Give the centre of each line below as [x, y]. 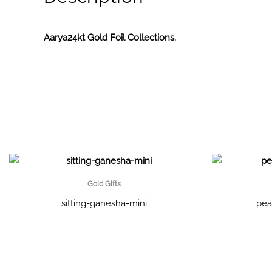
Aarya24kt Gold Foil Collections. [110, 38]
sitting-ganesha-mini [104, 203]
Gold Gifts [104, 184]
